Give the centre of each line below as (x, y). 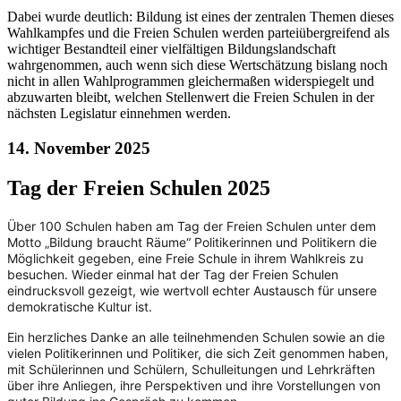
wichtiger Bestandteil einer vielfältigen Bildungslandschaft (171, 49)
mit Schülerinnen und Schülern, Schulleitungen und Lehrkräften (191, 369)
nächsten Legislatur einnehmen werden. (119, 114)
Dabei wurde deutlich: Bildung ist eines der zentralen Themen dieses (200, 17)
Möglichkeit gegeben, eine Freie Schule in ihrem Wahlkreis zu (185, 258)
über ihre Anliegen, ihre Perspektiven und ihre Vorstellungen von (194, 385)
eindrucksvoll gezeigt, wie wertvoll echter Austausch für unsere (192, 290)
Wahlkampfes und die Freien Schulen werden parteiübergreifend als (198, 33)
